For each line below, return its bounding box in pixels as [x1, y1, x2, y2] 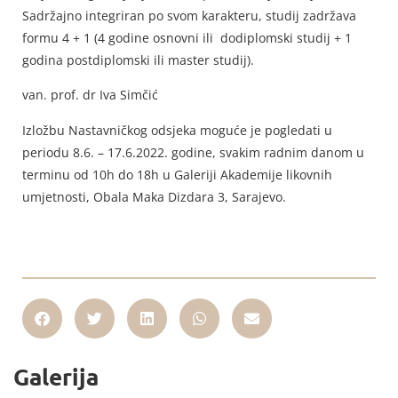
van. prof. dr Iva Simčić [22, 86, 158, 104]
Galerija [13, 361, 99, 391]
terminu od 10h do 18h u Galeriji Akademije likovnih [22, 165, 332, 183]
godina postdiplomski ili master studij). [22, 51, 261, 68]
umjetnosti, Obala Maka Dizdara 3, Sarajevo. [22, 187, 286, 205]
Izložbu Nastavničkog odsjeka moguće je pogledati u [22, 121, 332, 139]
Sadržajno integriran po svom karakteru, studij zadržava [22, 6, 356, 24]
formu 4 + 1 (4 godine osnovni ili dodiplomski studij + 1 [22, 28, 352, 46]
